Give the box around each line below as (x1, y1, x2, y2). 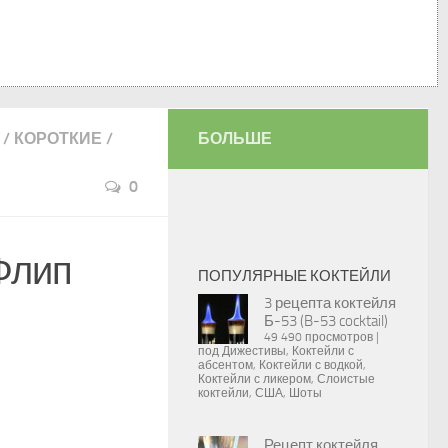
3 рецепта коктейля (264, 294, 396, 312)
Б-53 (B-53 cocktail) (264, 312, 388, 330)
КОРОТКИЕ (14, 129, 102, 148)
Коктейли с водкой (259, 358, 363, 372)
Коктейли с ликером (198, 372, 311, 386)
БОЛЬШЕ (198, 129, 272, 148)
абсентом (198, 358, 253, 372)
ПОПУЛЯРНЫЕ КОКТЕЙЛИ (198, 267, 391, 285)
